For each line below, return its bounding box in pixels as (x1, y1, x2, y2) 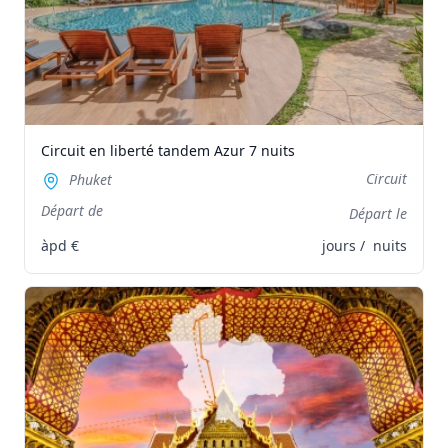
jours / (322, 235, 369, 255)
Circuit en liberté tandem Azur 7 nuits (41, 140, 295, 160)
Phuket (65, 169, 112, 189)
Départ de (41, 200, 103, 220)
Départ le (349, 203, 407, 223)
